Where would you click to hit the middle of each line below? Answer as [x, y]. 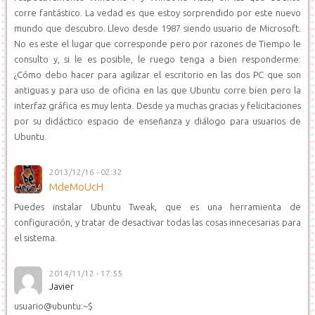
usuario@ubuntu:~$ [53, 306]
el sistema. [36, 238]
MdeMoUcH [76, 187]
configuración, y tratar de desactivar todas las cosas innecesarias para [157, 222]
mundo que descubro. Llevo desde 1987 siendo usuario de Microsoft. [157, 28]
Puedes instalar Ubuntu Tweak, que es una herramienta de [157, 207]
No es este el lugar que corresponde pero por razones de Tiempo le [157, 44]
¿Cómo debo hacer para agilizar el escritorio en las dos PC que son [157, 75]
